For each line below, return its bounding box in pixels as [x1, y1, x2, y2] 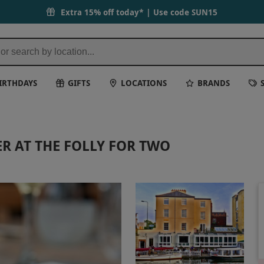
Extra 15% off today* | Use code [61, 6, 192, 18]
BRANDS [197, 77, 230, 88]
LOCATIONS [121, 77, 167, 88]
